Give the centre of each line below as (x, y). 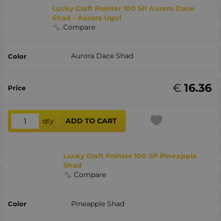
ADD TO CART (92, 121)
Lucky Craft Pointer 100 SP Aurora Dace (124, 8)
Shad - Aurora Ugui (87, 18)
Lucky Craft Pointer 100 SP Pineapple (130, 156)
